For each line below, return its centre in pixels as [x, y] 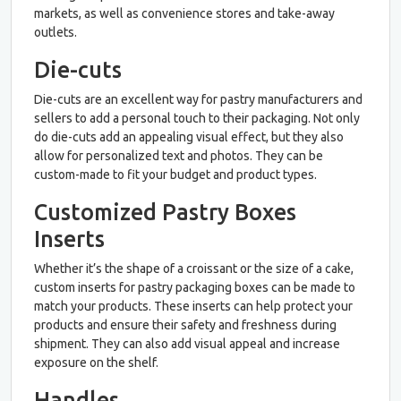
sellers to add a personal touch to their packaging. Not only [197, 118]
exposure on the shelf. [96, 362]
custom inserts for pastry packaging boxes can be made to [195, 287]
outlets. [55, 32]
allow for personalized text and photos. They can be [179, 155]
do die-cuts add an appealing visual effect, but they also [189, 137]
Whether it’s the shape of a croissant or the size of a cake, [194, 268]
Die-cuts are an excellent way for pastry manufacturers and [198, 99]
